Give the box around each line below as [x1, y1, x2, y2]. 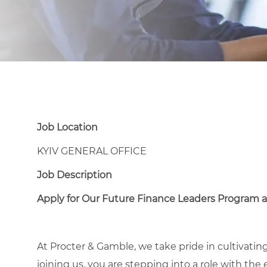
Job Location [37, 121, 98, 133]
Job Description [37, 169, 112, 181]
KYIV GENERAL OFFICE [37, 145, 147, 157]
